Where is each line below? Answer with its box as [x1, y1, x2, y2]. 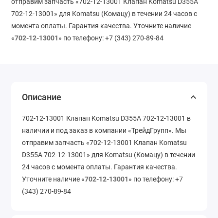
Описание [22, 92, 61, 103]
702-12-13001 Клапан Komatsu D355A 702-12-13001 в [22, 114, 191, 123]
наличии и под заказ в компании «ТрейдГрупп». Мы [22, 127, 186, 135]
